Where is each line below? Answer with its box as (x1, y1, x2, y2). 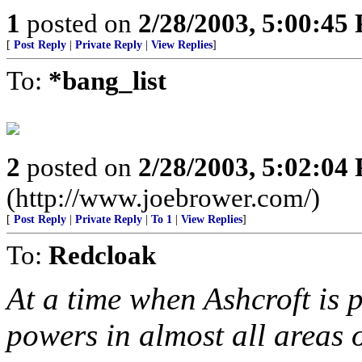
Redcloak (48, 240, 156, 270)
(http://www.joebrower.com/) (6, 183, 320, 213)
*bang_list (48, 65, 166, 95)
